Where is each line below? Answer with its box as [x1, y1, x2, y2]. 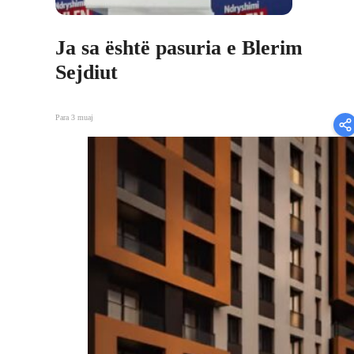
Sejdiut [55, 60, 118, 84]
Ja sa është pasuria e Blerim [55, 36, 303, 59]
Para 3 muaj [55, 113, 93, 122]
